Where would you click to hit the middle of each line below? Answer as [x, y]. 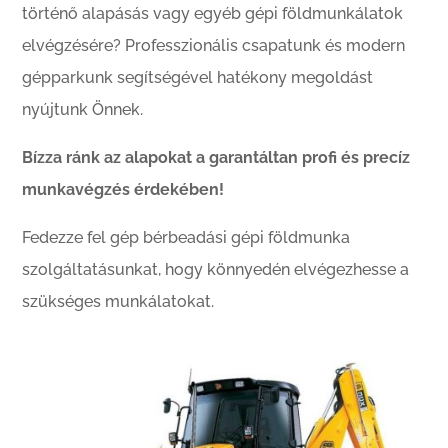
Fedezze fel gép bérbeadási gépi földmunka [186, 237]
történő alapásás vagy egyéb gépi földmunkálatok [213, 13]
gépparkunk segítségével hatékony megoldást [198, 77]
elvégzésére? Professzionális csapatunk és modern [214, 45]
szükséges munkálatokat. [118, 301]
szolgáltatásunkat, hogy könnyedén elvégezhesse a [216, 269]
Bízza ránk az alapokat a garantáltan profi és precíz [216, 157]
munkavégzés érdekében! [123, 189]
